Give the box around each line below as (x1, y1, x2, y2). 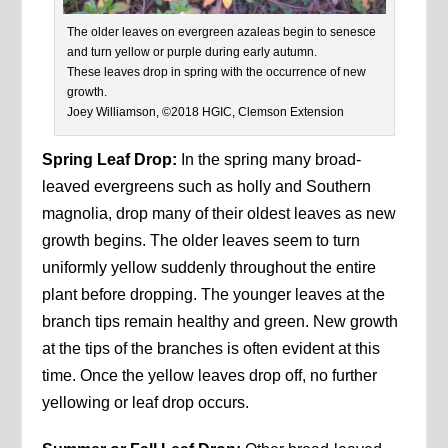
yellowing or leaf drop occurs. (42, 393, 250, 411)
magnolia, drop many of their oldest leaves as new (42, 204, 397, 222)
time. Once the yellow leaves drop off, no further (42, 366, 378, 384)
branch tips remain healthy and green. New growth (42, 312, 399, 330)
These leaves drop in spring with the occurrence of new (66, 64, 366, 79)
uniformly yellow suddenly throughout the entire (42, 258, 377, 276)
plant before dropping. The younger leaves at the (42, 285, 386, 303)
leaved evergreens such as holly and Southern (42, 177, 372, 195)
